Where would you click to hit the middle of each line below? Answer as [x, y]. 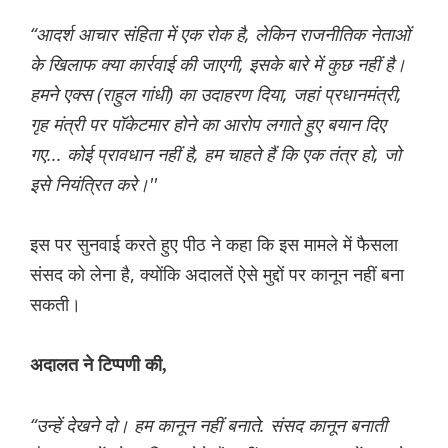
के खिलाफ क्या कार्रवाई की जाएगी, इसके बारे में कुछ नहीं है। [218, 64]
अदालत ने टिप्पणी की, [98, 365]
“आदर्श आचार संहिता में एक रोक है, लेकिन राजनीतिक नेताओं [220, 34]
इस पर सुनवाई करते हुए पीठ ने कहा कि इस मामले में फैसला [214, 244]
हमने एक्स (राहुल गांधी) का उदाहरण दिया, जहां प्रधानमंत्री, [216, 94]
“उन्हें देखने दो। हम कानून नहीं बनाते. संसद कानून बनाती [208, 425]
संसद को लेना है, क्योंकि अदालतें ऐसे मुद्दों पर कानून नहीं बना [217, 274]
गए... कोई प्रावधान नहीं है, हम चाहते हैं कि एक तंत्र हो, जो [215, 154]
